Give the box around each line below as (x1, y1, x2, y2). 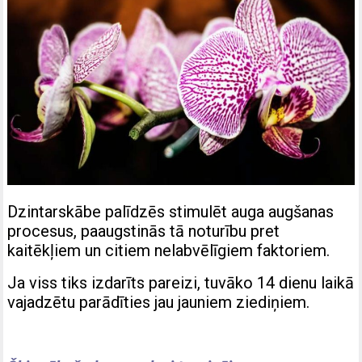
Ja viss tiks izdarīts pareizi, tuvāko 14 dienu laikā (7, 273, 355, 293)
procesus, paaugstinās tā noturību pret (7, 221, 280, 242)
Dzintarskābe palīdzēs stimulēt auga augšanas (7, 202, 335, 222)
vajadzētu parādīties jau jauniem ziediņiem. (7, 293, 310, 313)
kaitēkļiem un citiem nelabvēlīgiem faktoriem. (7, 241, 330, 261)
